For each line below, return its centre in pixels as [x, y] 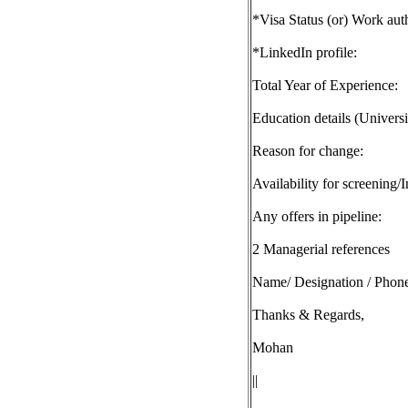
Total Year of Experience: [325, 85]
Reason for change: [308, 151]
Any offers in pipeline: [317, 216]
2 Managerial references [321, 249]
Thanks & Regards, [308, 315]
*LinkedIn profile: [305, 52]
